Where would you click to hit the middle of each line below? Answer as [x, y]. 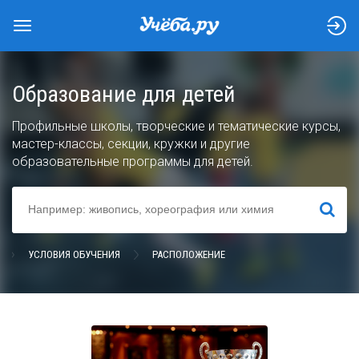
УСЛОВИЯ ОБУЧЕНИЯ [74, 254]
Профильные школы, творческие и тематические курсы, [176, 126]
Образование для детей [124, 94]
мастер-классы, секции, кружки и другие [131, 144]
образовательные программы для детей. [133, 161]
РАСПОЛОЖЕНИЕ [189, 254]
